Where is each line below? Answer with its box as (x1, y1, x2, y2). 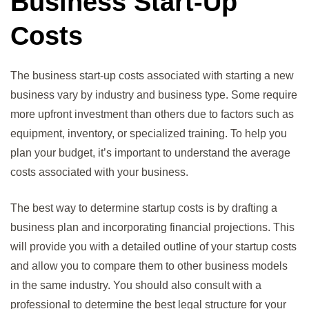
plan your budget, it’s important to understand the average (10, 146, 290, 159)
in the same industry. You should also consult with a (10, 279, 261, 291)
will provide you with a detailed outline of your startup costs (10, 240, 297, 252)
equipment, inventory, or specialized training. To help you (10, 127, 287, 139)
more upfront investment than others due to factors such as (10, 108, 294, 120)
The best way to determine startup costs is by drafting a (10, 201, 277, 214)
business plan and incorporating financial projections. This (10, 221, 295, 233)
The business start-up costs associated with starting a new (10, 69, 294, 81)
